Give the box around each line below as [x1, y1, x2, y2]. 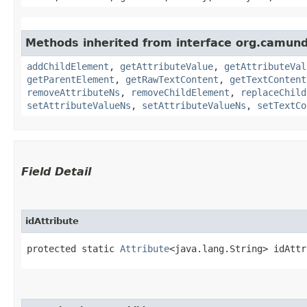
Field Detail [21, 164, 91, 178]
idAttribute [25, 215, 79, 226]
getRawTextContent [125, 73, 219, 85]
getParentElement [27, 73, 114, 85]
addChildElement [27, 60, 109, 72]
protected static [27, 243, 120, 254]
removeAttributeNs [27, 86, 120, 98]
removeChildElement [131, 86, 230, 98]
